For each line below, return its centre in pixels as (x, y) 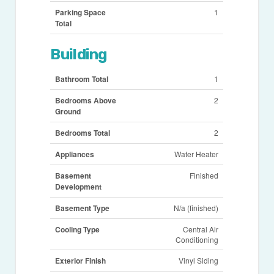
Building (79, 55)
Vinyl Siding (199, 261)
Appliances (75, 154)
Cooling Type (78, 230)
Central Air (201, 229)
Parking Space (81, 13)
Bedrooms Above (86, 101)
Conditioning (197, 240)
